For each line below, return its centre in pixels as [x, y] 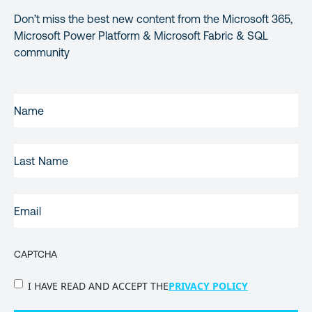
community [42, 53]
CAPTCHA [36, 255]
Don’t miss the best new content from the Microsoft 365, [153, 19]
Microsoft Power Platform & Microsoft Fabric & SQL [141, 36]
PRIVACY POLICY [208, 286]
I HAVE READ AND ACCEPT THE [98, 286]
